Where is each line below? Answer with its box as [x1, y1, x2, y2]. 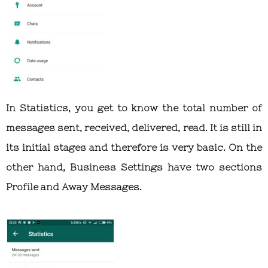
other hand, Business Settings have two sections [6, 162, 262, 173]
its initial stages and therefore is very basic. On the [6, 142, 262, 153]
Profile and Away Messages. [6, 181, 142, 193]
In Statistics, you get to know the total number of [6, 102, 262, 114]
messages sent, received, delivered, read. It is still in [6, 122, 262, 133]
